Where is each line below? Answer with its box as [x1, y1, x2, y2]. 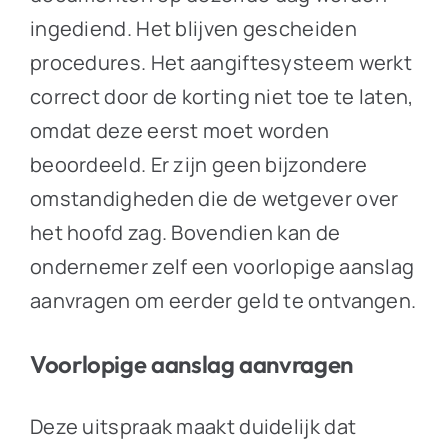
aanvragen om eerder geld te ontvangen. [29, 287, 417, 315]
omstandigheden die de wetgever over [29, 185, 399, 213]
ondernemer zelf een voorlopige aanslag [29, 253, 415, 281]
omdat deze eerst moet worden [29, 117, 330, 145]
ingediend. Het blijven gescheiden [29, 15, 357, 43]
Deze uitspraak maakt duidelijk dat [29, 413, 357, 441]
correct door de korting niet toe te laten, [29, 83, 414, 111]
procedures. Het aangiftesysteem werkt [29, 49, 413, 77]
